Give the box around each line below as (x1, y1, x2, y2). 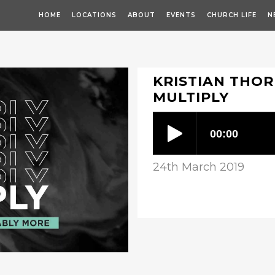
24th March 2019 (153, 160, 244, 174)
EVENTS (166, 11, 196, 19)
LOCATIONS (72, 11, 117, 19)
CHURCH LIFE (207, 11, 257, 19)
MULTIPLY (153, 89, 229, 106)
